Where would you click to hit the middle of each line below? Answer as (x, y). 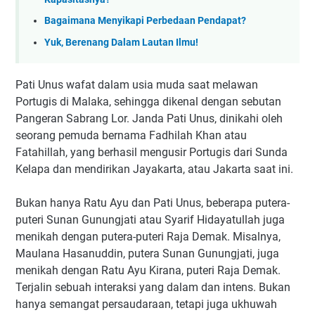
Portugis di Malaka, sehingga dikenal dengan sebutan (148, 102)
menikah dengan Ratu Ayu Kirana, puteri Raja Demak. (148, 271)
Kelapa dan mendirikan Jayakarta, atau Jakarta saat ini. (154, 169)
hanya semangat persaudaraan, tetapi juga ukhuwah (146, 304)
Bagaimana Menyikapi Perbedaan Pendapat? (145, 21)
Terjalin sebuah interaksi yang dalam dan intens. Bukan (153, 288)
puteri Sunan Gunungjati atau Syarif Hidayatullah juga (150, 220)
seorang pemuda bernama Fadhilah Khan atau (131, 136)
